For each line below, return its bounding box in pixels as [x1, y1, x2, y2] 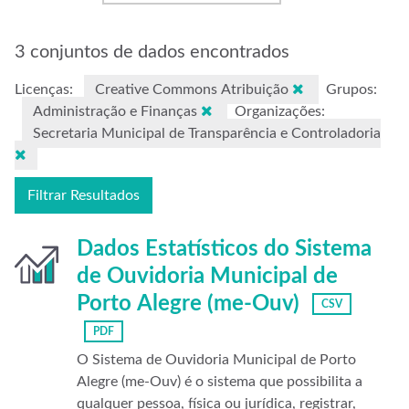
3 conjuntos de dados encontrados [15, 43, 289, 61]
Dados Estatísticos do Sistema [77, 238, 372, 260]
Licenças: [15, 82, 73, 97]
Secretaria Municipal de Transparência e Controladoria [33, 126, 381, 141]
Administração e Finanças [33, 104, 201, 119]
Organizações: [235, 104, 325, 119]
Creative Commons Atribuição [95, 82, 292, 97]
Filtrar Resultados [27, 188, 140, 203]
